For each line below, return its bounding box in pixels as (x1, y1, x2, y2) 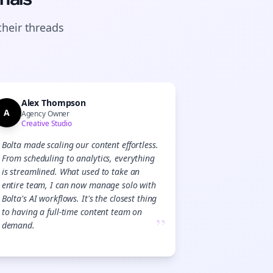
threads (24, 20, 64, 35)
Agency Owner (21, 108, 70, 119)
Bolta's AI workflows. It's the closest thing (1, 193, 157, 204)
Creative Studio (21, 118, 72, 129)
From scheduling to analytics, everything (1, 152, 155, 164)
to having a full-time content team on (1, 206, 143, 218)
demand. (1, 219, 35, 231)
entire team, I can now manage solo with (1, 179, 156, 191)
